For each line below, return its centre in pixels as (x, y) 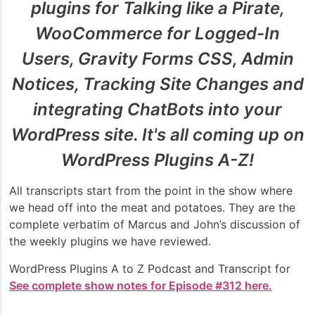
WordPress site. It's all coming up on (157, 135)
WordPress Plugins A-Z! (157, 160)
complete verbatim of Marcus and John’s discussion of (155, 225)
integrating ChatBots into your (157, 110)
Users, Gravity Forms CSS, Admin (157, 59)
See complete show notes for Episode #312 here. (141, 285)
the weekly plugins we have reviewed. (110, 242)
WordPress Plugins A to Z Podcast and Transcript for (150, 268)
